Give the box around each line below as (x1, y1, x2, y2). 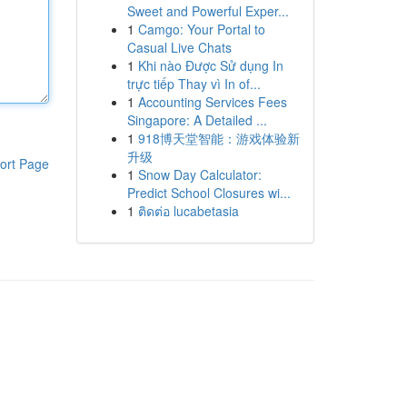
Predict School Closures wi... (126, 184, 291, 202)
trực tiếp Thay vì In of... (126, 74, 261, 93)
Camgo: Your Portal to (137, 20, 265, 38)
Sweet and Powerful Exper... (126, 2, 289, 20)
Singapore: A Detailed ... (126, 111, 267, 129)
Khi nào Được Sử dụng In (137, 56, 283, 74)
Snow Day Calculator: (137, 165, 262, 184)
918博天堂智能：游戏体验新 (137, 129, 300, 147)
